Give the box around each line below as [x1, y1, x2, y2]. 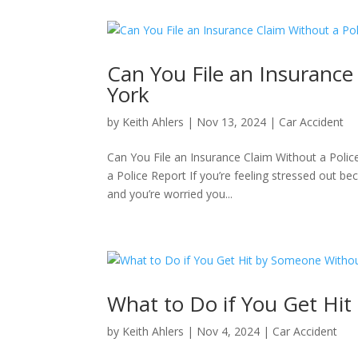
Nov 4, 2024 [197, 324, 261, 339]
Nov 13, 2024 [197, 114, 267, 129]
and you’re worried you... [107, 186, 233, 201]
